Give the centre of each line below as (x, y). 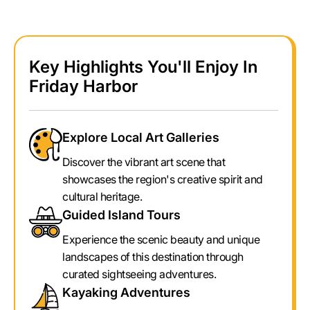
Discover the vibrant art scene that (144, 162)
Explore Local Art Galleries (141, 137)
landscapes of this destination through (153, 257)
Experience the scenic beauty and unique (161, 239)
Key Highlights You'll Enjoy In (143, 67)
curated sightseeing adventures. (139, 274)
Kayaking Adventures (126, 292)
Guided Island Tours (121, 215)
